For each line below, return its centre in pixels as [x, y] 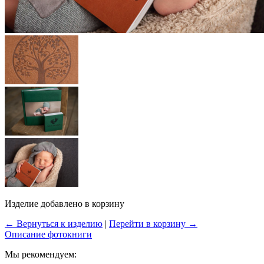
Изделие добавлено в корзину [65, 204]
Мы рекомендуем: [41, 254]
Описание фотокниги [48, 234]
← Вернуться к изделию [54, 224]
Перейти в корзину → [153, 224]
